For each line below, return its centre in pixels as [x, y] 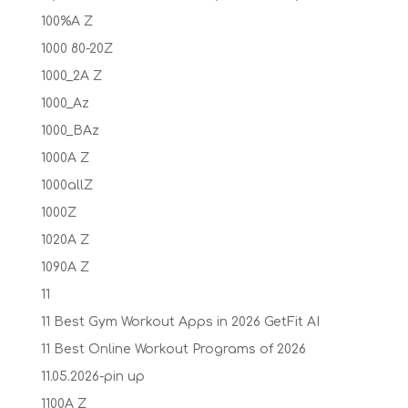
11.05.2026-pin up [92, 377]
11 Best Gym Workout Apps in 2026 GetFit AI [180, 322]
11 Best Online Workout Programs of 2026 [173, 349]
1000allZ [66, 185]
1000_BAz [70, 131]
